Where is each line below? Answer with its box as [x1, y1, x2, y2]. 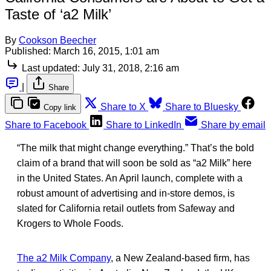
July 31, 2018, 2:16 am [82, 62, 179, 73]
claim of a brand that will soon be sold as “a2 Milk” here [17, 157, 252, 168]
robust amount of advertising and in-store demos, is [17, 188, 235, 198]
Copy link [44, 102, 76, 112]
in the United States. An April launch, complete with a [17, 172, 243, 183]
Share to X [100, 101, 146, 112]
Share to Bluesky [165, 101, 238, 112]
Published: [5, 45, 51, 56]
